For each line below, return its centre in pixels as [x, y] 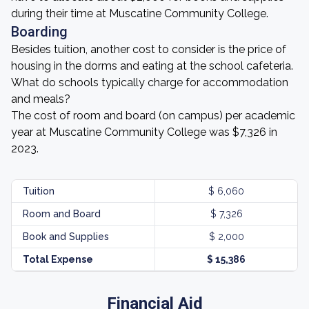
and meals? [41, 99]
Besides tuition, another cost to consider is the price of [149, 49]
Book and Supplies [66, 237]
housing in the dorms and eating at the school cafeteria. [152, 66]
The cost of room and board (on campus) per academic [153, 116]
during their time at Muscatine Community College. [140, 13]
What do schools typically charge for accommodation [150, 82]
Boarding [39, 32]
